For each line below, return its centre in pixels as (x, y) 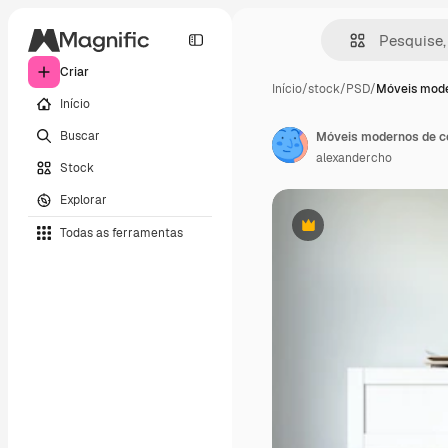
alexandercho (354, 158)
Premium (332, 232)
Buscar (80, 135)
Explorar (83, 199)
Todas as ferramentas (121, 232)
